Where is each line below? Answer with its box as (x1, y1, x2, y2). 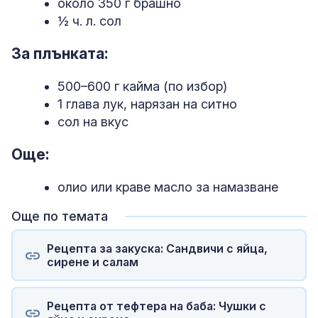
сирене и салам (46, 254, 138, 269)
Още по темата (11, 209, 108, 224)
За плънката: (11, 44, 109, 62)
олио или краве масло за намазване (57, 180, 278, 195)
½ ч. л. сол (57, 13, 121, 28)
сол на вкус (57, 114, 128, 129)
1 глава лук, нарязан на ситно (57, 96, 237, 111)
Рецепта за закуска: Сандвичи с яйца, (46, 241, 268, 256)
